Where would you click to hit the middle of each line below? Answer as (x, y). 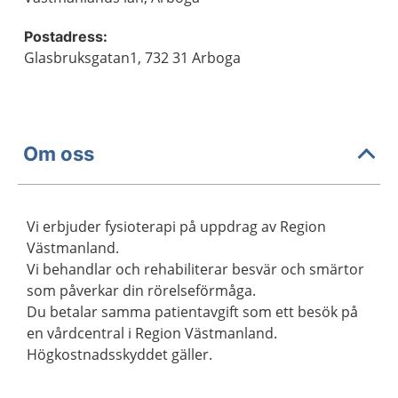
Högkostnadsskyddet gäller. (119, 354)
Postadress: (66, 36)
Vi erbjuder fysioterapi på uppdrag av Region (176, 227)
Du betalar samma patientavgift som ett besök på (192, 312)
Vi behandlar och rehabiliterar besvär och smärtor (195, 269)
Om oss (59, 153)
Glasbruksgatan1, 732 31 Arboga (132, 58)
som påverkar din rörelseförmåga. (141, 291)
